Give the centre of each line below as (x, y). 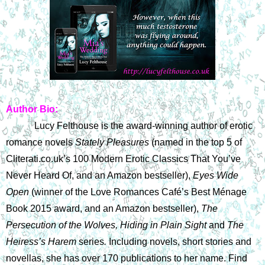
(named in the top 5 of (197, 142)
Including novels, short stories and (180, 241)
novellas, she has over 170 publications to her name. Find (127, 258)
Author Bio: (32, 109)
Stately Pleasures (113, 142)
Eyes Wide (216, 175)
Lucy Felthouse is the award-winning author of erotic (143, 125)
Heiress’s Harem (42, 241)
